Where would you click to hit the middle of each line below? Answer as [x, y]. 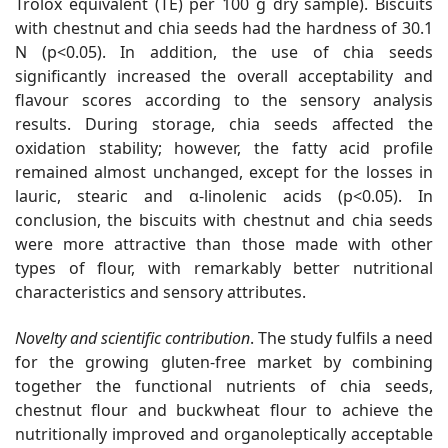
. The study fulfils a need [341, 338]
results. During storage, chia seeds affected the [224, 124]
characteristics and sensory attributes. [160, 292]
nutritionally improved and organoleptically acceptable [224, 434]
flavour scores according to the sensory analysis [224, 100]
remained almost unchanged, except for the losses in [224, 172]
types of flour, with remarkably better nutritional [224, 268]
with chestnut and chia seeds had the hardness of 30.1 [224, 28]
